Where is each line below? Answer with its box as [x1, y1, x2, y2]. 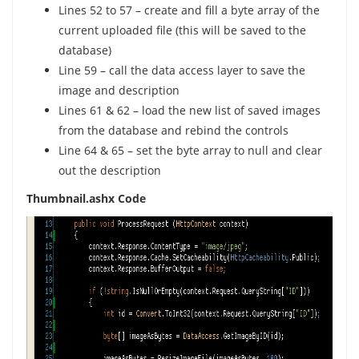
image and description [58, 83, 179, 98]
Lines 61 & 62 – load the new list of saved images [58, 103, 321, 118]
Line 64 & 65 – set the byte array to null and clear [58, 143, 322, 158]
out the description [58, 163, 161, 178]
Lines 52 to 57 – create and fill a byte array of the [58, 2, 320, 18]
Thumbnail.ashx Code [26, 191, 146, 206]
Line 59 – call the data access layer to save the [58, 63, 305, 78]
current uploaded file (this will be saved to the [58, 22, 306, 38]
